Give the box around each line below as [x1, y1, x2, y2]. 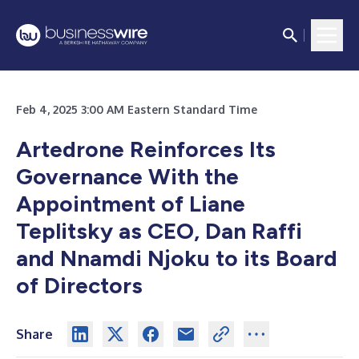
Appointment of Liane [16, 190, 245, 217]
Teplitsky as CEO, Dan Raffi [16, 217, 302, 244]
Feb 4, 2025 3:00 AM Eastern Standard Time [16, 103, 257, 116]
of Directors [16, 272, 143, 299]
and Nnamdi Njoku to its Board [16, 244, 337, 272]
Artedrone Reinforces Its [16, 135, 276, 163]
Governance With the [16, 163, 239, 190]
